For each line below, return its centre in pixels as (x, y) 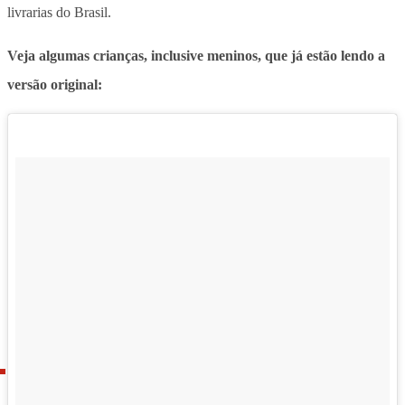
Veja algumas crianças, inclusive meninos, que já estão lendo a (196, 55)
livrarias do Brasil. (59, 12)
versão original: (55, 84)
